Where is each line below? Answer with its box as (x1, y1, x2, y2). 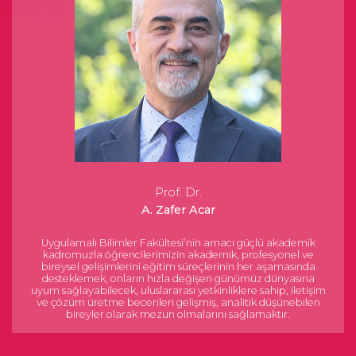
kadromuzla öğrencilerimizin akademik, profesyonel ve (42, 249, 314, 261)
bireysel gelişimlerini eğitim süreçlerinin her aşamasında (41, 261, 315, 273)
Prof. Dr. (154, 185, 202, 199)
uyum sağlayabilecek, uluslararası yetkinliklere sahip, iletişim (30, 284, 326, 296)
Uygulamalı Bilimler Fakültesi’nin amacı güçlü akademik (41, 237, 315, 249)
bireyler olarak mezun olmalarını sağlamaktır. (66, 308, 290, 320)
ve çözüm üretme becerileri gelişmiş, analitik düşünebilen (36, 296, 320, 308)
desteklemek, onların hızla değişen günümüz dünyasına (41, 273, 315, 284)
